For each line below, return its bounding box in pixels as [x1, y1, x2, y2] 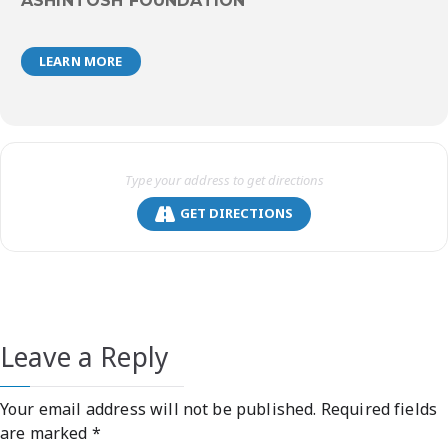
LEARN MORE [39, 51, 123, 70]
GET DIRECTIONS [180, 204, 293, 222]
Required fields [320, 397, 438, 420]
